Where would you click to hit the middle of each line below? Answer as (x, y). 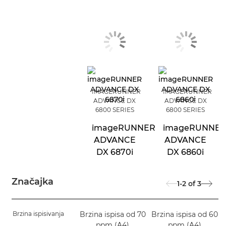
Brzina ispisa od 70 (112, 215)
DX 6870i (115, 152)
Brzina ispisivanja (38, 214)
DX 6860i (186, 152)
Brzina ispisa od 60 (185, 215)
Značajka (33, 182)
